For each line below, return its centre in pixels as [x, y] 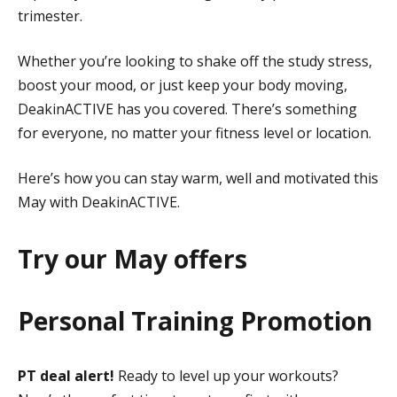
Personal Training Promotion [195, 320]
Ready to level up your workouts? [228, 375]
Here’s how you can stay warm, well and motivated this [198, 179]
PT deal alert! [68, 375]
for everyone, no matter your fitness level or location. [195, 133]
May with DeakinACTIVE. [99, 202]
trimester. [50, 16]
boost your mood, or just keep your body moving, [183, 86]
